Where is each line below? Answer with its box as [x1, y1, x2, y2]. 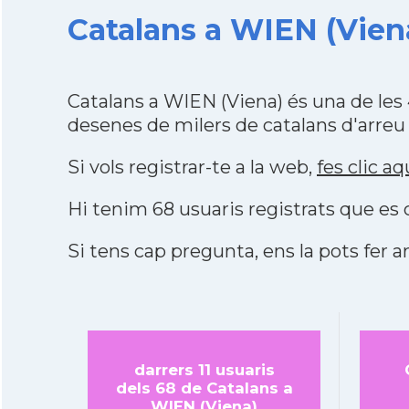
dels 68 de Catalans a [115, 379, 293, 397]
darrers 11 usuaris [133, 361, 275, 379]
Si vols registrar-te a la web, [68, 156, 317, 178]
